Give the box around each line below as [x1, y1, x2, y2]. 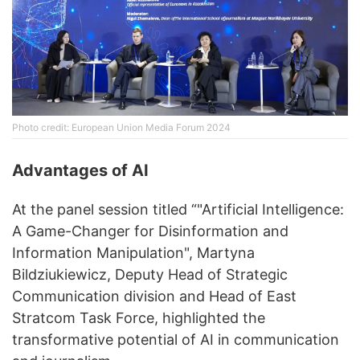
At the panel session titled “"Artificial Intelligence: [12, 201, 344, 219]
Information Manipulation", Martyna [12, 244, 255, 262]
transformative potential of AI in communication [12, 331, 339, 349]
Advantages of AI [12, 161, 149, 181]
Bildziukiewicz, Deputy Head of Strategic [12, 266, 288, 284]
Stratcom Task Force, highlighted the [12, 309, 265, 327]
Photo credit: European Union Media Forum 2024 [12, 121, 231, 134]
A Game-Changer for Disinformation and [12, 223, 288, 240]
